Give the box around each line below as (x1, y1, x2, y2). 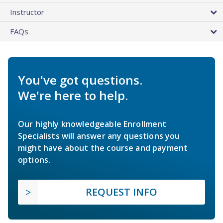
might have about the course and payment (18, 142, 188, 153)
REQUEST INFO (86, 185, 157, 199)
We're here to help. (18, 87, 128, 104)
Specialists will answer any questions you (18, 130, 180, 141)
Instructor (10, 6, 44, 17)
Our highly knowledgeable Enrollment (18, 118, 167, 129)
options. (18, 154, 51, 165)
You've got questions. (18, 71, 142, 88)
